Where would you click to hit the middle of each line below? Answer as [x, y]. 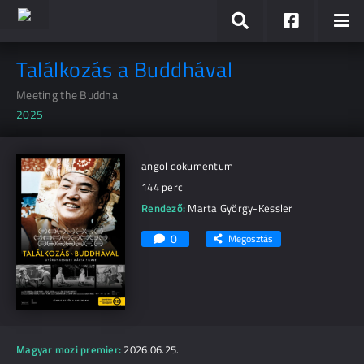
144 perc [162, 187]
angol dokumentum [188, 166]
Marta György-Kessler [240, 208]
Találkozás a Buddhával [125, 69]
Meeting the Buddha [67, 95]
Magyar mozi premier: [69, 349]
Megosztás [251, 238]
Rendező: [164, 208]
